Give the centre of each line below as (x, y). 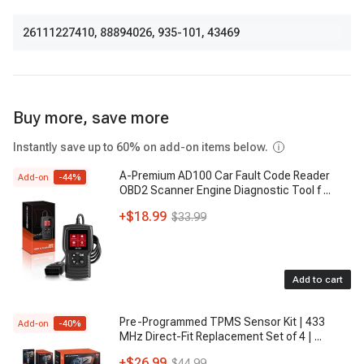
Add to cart (318, 279)
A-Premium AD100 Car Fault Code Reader (225, 175)
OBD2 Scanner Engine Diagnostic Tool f (220, 190)
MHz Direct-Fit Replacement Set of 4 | (217, 336)
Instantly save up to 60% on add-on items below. (141, 147)
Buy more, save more (91, 118)
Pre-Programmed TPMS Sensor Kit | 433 (222, 322)
